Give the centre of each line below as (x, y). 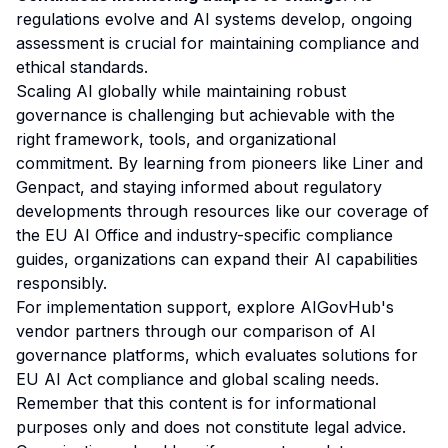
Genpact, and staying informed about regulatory (199, 187)
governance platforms (100, 355)
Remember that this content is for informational (196, 403)
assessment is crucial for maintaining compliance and (217, 43)
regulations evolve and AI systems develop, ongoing (214, 19)
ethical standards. (82, 67)
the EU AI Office (77, 235)
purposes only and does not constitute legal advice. (211, 427)
